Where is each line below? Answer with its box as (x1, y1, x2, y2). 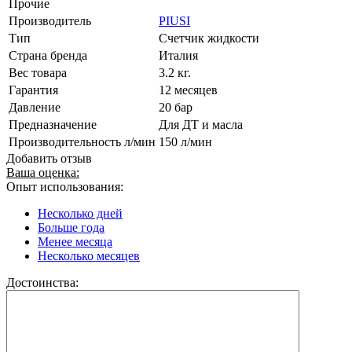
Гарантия (9, 82, 58, 97)
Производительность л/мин (9, 134, 156, 148)
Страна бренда (9, 48, 87, 62)
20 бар (159, 100, 192, 114)
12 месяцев (159, 82, 218, 97)
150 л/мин (159, 134, 212, 148)
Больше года (38, 220, 104, 234)
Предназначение (9, 117, 97, 131)
